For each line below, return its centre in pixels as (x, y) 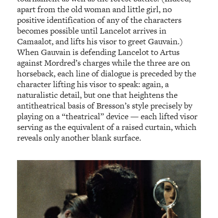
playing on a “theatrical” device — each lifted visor (108, 116)
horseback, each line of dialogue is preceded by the (107, 73)
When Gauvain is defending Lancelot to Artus (99, 52)
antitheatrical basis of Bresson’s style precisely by (105, 105)
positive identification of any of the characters (100, 20)
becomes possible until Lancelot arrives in (92, 30)
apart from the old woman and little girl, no (95, 9)
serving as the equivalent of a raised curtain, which (107, 127)
